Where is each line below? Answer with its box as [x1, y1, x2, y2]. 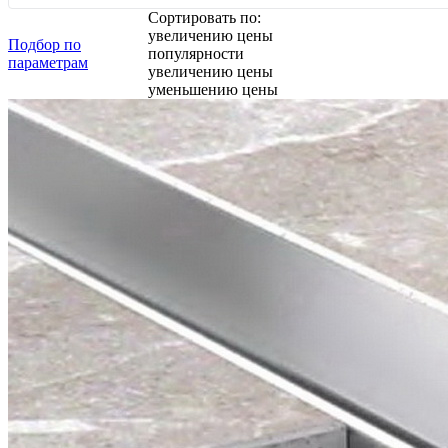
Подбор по [8, 36, 81, 54]
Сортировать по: [148, 9, 262, 27]
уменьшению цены [148, 81, 279, 99]
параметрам [8, 54, 88, 72]
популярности [148, 45, 245, 63]
